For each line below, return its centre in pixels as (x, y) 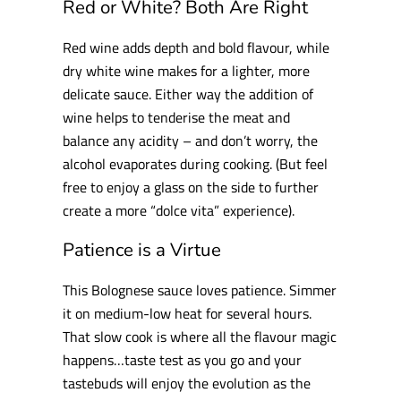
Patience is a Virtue (142, 250)
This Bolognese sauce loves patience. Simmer (200, 289)
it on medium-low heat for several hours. (188, 312)
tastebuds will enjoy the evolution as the (187, 382)
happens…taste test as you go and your (183, 359)
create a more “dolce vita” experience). (179, 209)
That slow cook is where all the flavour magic (200, 336)
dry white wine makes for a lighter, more (187, 70)
